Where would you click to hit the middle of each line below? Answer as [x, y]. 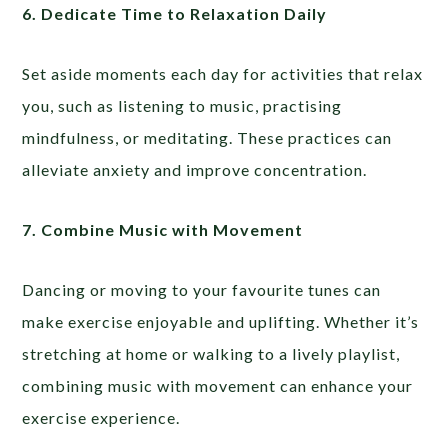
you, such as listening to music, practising [182, 105]
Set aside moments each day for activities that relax [223, 73]
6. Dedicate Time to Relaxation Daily [175, 13]
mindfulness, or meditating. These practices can [207, 137]
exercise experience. [101, 417]
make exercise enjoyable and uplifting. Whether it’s [221, 321]
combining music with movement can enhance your [218, 385]
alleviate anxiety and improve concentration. [195, 169]
